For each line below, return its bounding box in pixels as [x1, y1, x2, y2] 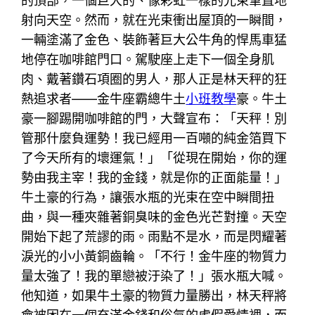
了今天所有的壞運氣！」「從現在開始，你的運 [21, 150, 288, 165]
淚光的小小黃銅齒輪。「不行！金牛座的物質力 [21, 248, 288, 264]
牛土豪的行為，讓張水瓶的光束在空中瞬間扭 [21, 189, 275, 205]
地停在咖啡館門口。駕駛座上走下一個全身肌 [21, 51, 275, 67]
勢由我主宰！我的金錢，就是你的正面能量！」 [21, 169, 288, 185]
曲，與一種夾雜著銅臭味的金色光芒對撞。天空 [21, 209, 288, 224]
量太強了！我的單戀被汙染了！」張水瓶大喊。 [21, 268, 288, 283]
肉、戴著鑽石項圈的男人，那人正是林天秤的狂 [21, 71, 288, 86]
